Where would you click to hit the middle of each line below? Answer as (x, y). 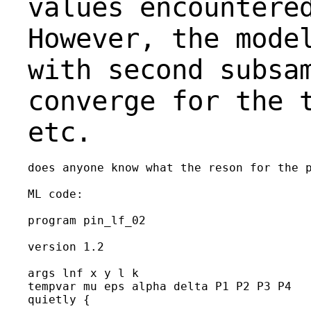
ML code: (56, 194)
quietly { (59, 299)
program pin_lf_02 (87, 220)
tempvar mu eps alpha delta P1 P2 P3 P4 (160, 286)
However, (100, 38)
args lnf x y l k (83, 273)
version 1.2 (66, 246)
